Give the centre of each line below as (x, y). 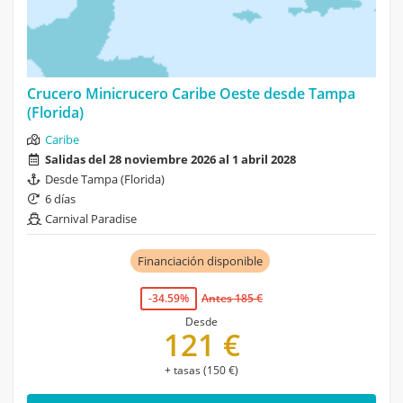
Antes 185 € (232, 298)
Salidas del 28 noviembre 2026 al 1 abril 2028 (170, 159)
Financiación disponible (200, 260)
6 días (60, 198)
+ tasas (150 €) (201, 370)
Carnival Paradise (91, 218)
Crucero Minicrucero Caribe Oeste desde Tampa (191, 93)
